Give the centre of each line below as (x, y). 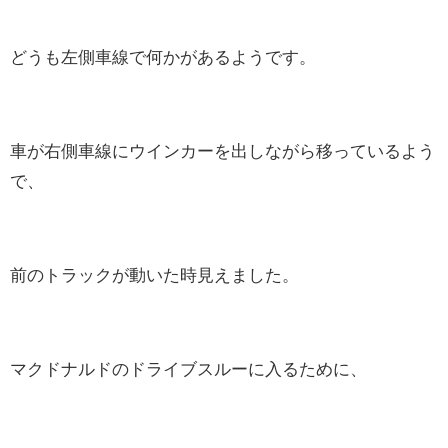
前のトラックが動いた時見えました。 (154, 274)
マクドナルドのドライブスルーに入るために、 (188, 368)
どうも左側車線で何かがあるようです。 (163, 56)
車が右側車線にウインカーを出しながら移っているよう (222, 150)
